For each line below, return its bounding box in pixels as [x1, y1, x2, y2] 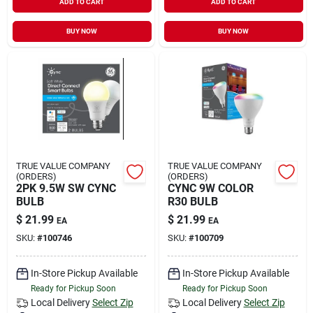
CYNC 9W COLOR [167, 181, 254, 195]
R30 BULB [167, 194, 218, 208]
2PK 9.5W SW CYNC [15, 181, 116, 195]
